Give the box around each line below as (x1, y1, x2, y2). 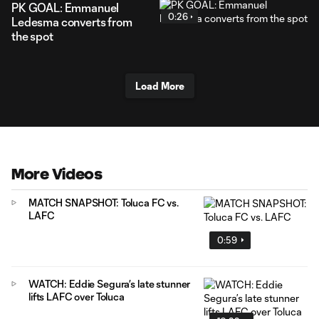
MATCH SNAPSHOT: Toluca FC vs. (28, 197, 179, 209)
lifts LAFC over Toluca (28, 290, 125, 303)
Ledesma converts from (11, 15, 132, 28)
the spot (11, 29, 53, 43)
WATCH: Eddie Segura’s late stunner (28, 277, 191, 290)
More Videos (11, 166, 103, 182)
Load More (135, 80, 184, 92)
